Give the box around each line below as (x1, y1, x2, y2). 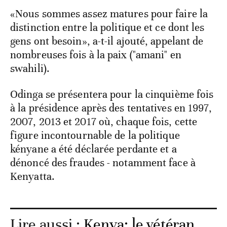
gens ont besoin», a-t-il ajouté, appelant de (10, 34, 204, 48)
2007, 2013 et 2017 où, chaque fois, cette (10, 115, 198, 129)
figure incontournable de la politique (10, 129, 180, 142)
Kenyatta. (10, 170, 55, 183)
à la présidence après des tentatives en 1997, (10, 101, 212, 115)
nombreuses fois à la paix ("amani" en (10, 48, 181, 62)
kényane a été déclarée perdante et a (10, 142, 177, 156)
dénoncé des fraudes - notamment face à (10, 156, 196, 170)
